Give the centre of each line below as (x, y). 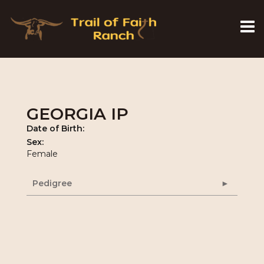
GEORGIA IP (77, 114)
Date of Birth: (55, 128)
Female (42, 154)
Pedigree (52, 183)
